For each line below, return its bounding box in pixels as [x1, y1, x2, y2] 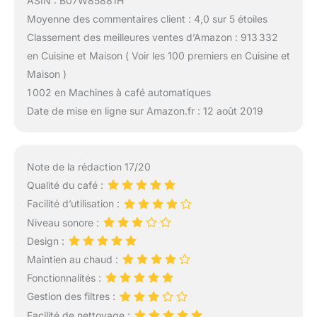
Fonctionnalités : [26, 272, 104, 284]
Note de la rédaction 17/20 [26, 161, 151, 173]
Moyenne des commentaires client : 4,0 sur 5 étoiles [26, 12, 267, 25]
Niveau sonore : [26, 216, 102, 229]
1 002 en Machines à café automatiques [26, 86, 211, 98]
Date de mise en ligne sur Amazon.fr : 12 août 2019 [26, 104, 263, 117]
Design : [26, 234, 67, 247]
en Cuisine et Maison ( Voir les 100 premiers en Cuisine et [26, 49, 290, 62]
